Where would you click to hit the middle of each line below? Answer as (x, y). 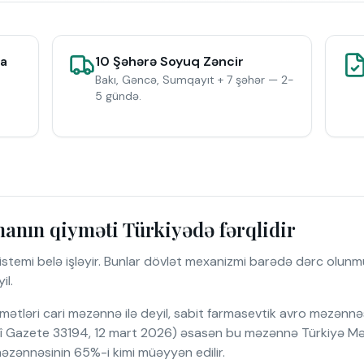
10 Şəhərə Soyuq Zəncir (169, 61)
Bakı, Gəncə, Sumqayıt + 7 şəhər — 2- (195, 80)
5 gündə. (118, 96)
